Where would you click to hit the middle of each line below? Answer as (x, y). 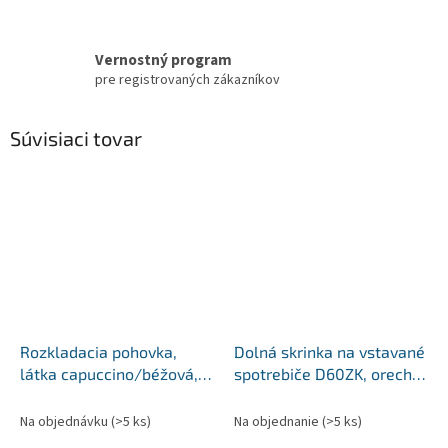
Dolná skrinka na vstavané (329, 351)
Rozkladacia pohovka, (98, 351)
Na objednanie (278, 421)
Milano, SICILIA (287, 395)
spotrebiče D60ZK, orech (323, 373)
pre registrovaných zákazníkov (187, 79)
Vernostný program (163, 59)
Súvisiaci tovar (76, 138)
